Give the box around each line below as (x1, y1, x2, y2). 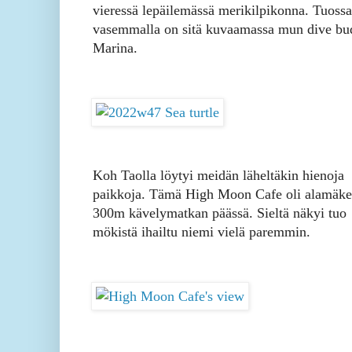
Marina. (93, 40, 137, 57)
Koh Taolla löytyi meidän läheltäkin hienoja (93, 167, 344, 184)
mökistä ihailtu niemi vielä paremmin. (93, 224, 310, 240)
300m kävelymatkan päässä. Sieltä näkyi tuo (93, 205, 346, 222)
